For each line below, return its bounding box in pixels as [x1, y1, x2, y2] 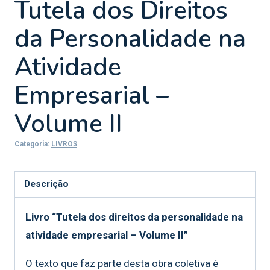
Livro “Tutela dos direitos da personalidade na [25, 211, 243, 224]
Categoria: [14, 139, 51, 148]
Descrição [24, 178, 69, 190]
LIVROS [51, 139, 77, 148]
